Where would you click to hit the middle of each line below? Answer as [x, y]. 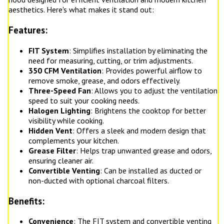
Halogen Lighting [59, 110]
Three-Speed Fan [60, 90]
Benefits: [26, 201]
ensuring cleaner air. [61, 160]
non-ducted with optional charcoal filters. [99, 180]
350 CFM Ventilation [65, 70]
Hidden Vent [50, 130]
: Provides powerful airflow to [152, 70]
